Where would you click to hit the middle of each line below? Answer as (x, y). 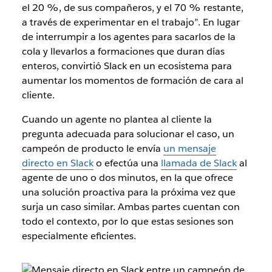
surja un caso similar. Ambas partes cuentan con (131, 206)
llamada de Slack (199, 163)
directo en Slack (57, 163)
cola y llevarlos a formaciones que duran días (123, 51)
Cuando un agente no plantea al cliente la (117, 119)
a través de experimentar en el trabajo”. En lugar (131, 22)
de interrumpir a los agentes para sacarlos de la (128, 36)
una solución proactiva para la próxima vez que (128, 192)
